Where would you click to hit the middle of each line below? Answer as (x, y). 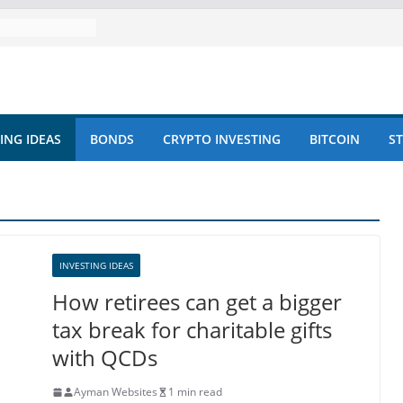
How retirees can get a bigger (197, 302)
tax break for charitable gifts (192, 330)
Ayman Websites (116, 392)
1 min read (195, 392)
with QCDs (105, 358)
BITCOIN (335, 139)
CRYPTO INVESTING (222, 139)
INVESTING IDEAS (96, 265)
